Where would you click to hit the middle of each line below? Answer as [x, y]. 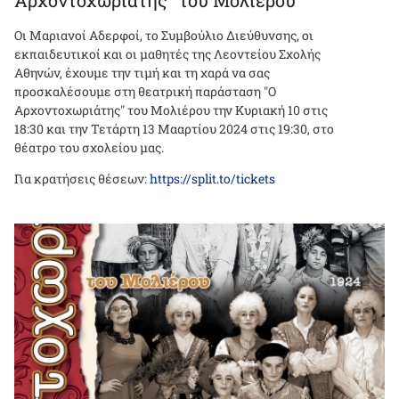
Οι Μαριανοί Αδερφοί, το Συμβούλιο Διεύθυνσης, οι [164, 35]
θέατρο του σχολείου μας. [89, 147]
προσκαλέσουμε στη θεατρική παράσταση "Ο [145, 91]
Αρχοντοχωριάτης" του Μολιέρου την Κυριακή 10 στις [171, 110]
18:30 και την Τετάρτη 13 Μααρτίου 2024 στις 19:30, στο [174, 128]
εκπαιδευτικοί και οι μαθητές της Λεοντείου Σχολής [167, 53]
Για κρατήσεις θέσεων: [82, 178]
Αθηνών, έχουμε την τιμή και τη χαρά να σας [142, 72]
